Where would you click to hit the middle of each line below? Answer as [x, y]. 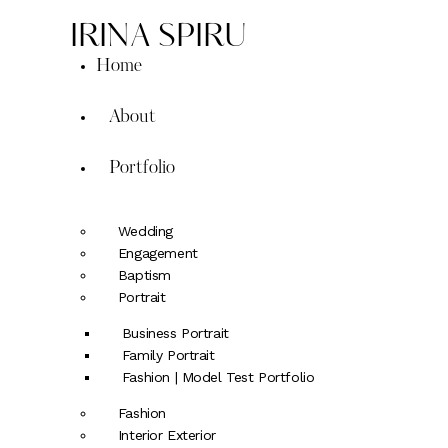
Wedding [145, 231]
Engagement [157, 253]
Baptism [144, 275]
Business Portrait [175, 333]
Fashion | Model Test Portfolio [218, 377]
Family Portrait [168, 355]
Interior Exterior [166, 435]
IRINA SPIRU [158, 39]
